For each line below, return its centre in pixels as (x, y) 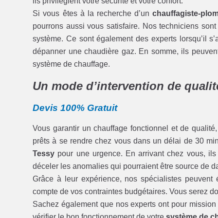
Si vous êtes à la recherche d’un (93, 13)
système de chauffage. (72, 64)
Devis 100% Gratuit (75, 108)
